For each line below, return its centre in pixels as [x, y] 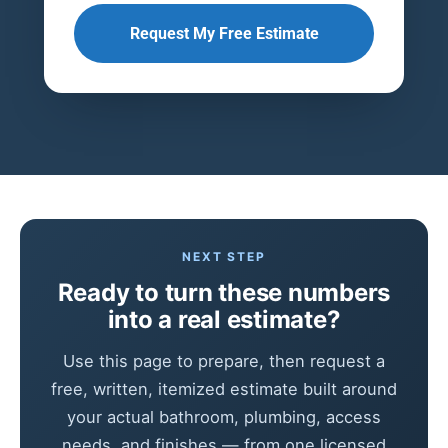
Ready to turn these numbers [224, 292]
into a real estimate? [224, 319]
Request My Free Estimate [224, 33]
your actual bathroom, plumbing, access [224, 417]
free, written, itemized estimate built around [224, 389]
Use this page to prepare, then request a [224, 361]
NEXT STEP [224, 256]
